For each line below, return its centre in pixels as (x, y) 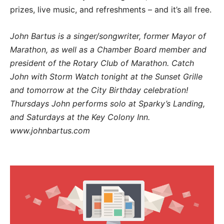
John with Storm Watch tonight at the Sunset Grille (106, 76)
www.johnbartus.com (50, 130)
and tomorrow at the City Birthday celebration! (99, 90)
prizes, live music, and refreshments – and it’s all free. (111, 9)
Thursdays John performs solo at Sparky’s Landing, (107, 103)
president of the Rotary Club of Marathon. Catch (102, 63)
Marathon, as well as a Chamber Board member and (108, 49)
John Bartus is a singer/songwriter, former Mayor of (108, 36)
